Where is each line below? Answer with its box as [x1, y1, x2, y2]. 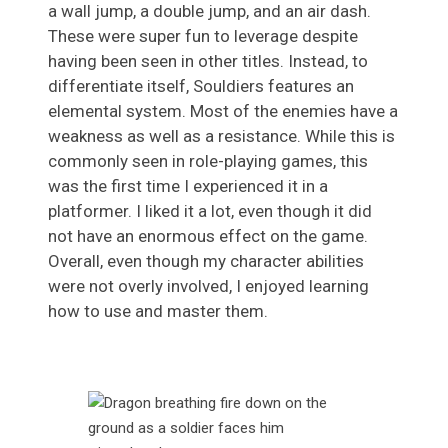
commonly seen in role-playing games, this [48, 151, 368, 172]
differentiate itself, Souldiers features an [48, 76, 354, 97]
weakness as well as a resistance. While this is [48, 126, 395, 147]
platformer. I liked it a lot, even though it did [48, 201, 372, 222]
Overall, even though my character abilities [48, 251, 364, 272]
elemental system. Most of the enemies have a [48, 101, 398, 122]
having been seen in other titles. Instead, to [48, 51, 368, 72]
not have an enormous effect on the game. [48, 226, 368, 247]
